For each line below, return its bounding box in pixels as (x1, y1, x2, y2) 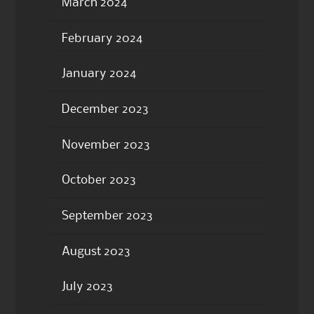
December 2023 (61, 103, 149, 115)
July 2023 (61, 281, 113, 293)
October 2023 (61, 175, 136, 186)
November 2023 (61, 139, 150, 151)
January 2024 (61, 68, 136, 80)
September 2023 (61, 210, 153, 221)
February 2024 (61, 32, 142, 44)
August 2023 (61, 245, 130, 257)
